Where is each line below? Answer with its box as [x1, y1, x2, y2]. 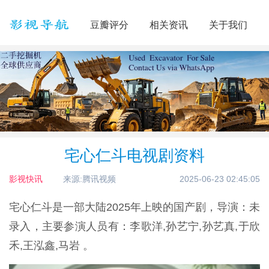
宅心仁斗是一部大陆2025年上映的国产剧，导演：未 [9, 201, 260, 214]
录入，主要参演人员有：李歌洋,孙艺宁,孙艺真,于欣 [9, 220, 260, 233]
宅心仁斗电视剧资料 [64, 147, 205, 165]
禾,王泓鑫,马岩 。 [9, 240, 94, 252]
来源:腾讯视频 [63, 174, 116, 184]
